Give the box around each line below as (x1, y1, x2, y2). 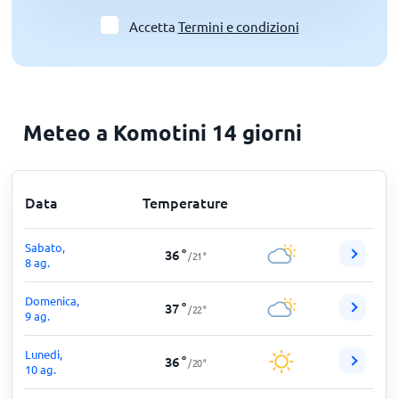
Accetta (128, 18, 178, 35)
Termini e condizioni (177, 18, 299, 35)
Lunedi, (25, 346, 63, 362)
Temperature (142, 192, 228, 212)
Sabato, (25, 240, 66, 255)
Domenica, (25, 293, 80, 308)
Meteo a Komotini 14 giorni (23, 118, 303, 146)
